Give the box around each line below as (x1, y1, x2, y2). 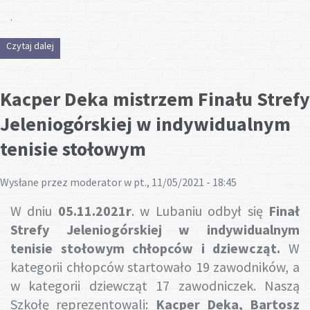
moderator (70, 174, 122, 189)
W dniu (10, 201, 58, 219)
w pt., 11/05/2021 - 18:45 (122, 174, 237, 189)
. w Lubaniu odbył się (131, 201, 269, 219)
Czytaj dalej (6, 39, 54, 52)
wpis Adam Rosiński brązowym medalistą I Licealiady (54, 39, 272, 52)
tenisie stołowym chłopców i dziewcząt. (10, 239, 281, 257)
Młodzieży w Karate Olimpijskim (54, 52, 185, 65)
